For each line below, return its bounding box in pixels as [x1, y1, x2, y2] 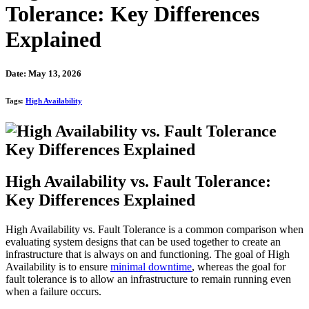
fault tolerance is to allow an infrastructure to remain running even [6, 273, 291, 286]
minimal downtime [110, 261, 192, 273]
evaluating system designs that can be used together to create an [6, 236, 281, 248]
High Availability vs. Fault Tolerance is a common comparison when [6, 223, 303, 236]
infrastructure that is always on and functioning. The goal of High [6, 248, 290, 261]
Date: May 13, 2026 [6, 68, 81, 79]
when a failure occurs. [6, 286, 101, 298]
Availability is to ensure [6, 261, 110, 273]
